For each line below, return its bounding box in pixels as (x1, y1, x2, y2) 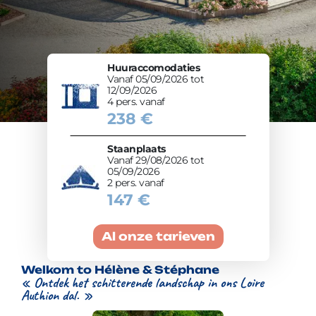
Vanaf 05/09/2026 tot (107, 72, 205, 85)
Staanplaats (107, 142, 166, 155)
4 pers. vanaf (107, 95, 165, 108)
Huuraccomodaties (107, 61, 200, 74)
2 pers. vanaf (107, 176, 164, 189)
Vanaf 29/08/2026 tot (107, 153, 205, 166)
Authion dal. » (21, 286, 92, 305)
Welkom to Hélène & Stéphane (21, 263, 219, 277)
